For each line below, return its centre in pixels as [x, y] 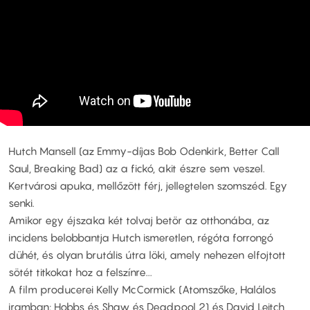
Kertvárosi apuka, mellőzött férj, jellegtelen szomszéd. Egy [148, 186]
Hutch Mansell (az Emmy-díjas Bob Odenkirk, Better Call [144, 151]
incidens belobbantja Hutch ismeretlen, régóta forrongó [141, 238]
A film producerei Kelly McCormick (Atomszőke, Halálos [142, 290]
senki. [21, 203]
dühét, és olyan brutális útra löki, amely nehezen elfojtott [147, 255]
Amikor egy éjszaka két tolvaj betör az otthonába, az [139, 220]
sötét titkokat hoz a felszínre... [80, 272]
